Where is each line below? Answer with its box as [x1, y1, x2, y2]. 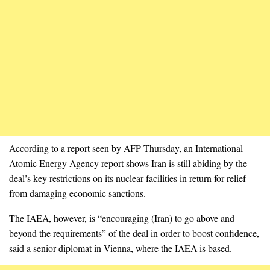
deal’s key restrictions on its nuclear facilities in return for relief [9, 172, 246, 185]
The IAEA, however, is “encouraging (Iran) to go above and [9, 212, 234, 225]
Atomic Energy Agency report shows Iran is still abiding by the [9, 157, 247, 170]
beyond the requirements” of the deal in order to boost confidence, [9, 227, 259, 240]
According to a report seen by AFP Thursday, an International [9, 142, 243, 155]
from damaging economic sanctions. [9, 187, 146, 200]
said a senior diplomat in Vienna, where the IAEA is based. [9, 242, 232, 255]
